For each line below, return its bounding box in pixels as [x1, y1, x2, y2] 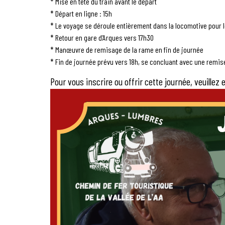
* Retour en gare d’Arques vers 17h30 [50, 32, 154, 42]
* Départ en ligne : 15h [50, 8, 112, 18]
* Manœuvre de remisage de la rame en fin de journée [50, 44, 203, 54]
